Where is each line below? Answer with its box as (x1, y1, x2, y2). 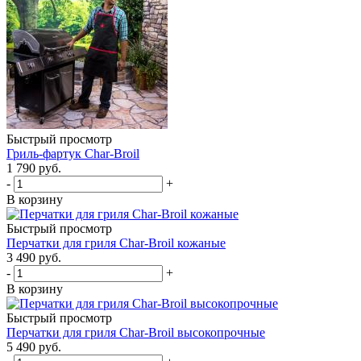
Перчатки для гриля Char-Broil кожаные (6, 235, 226, 250)
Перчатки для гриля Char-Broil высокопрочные (6, 325, 265, 339)
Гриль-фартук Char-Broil (6, 146, 139, 160)
